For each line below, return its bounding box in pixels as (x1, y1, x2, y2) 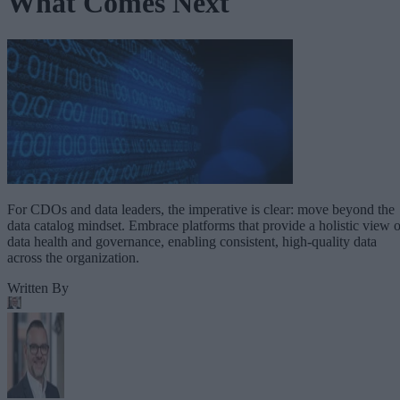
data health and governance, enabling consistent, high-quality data (7, 233, 377, 249)
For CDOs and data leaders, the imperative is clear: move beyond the (7, 201, 395, 217)
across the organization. (7, 249, 139, 265)
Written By (7, 279, 69, 296)
